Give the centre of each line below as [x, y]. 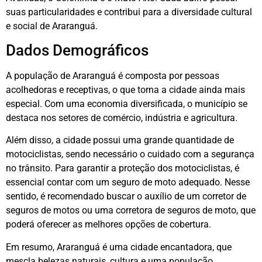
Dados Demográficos [77, 51]
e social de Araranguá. [52, 26]
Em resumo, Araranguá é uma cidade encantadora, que [119, 247]
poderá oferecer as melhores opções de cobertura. [108, 225]
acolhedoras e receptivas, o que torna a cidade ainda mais [125, 90]
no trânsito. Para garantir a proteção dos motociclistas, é [123, 168]
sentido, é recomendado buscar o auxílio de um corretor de [126, 196]
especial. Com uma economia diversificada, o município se [127, 104]
